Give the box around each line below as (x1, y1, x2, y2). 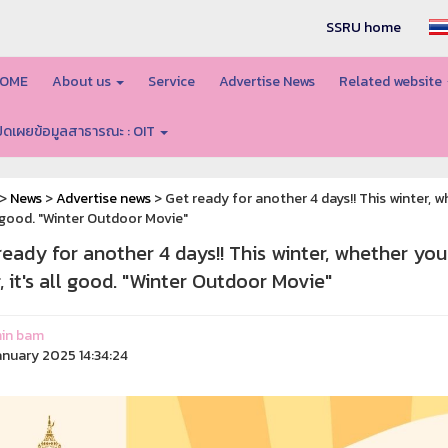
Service (147, 71, 195, 92)
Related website (338, 71, 445, 92)
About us (51, 71, 114, 92)
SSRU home (326, 17, 402, 38)
